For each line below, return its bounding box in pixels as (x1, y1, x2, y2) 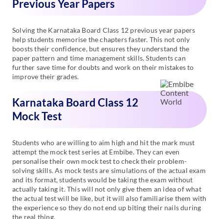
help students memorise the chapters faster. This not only (12, 35, 190, 44)
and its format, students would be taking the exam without (12, 175, 193, 184)
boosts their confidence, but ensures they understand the (12, 44, 190, 53)
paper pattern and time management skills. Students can (12, 54, 186, 63)
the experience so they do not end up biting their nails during (12, 203, 201, 212)
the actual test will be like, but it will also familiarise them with (12, 194, 207, 203)
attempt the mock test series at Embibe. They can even (12, 148, 180, 156)
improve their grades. (12, 72, 79, 81)
